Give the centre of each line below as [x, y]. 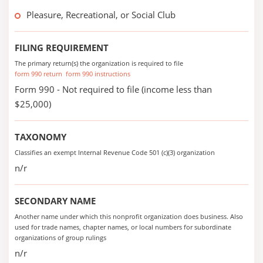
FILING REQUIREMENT [62, 48]
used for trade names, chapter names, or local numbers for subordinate [123, 227]
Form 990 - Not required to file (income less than [113, 89]
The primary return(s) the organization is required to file [99, 63]
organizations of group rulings [60, 237]
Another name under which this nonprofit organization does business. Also [129, 216]
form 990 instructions [98, 74]
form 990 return [38, 74]
